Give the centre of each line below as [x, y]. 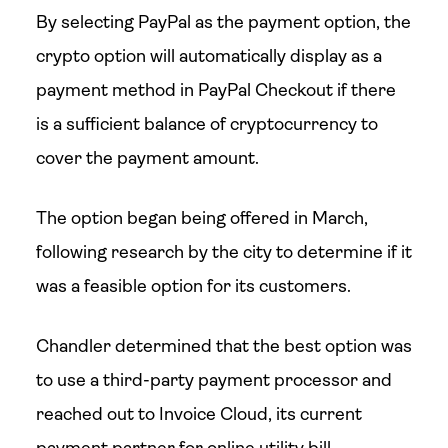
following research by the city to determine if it [223, 252]
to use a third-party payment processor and [213, 380]
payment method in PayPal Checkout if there [215, 90]
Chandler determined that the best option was [223, 346]
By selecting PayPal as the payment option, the [223, 22]
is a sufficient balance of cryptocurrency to [206, 124]
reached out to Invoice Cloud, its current [198, 414]
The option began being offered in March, [201, 218]
